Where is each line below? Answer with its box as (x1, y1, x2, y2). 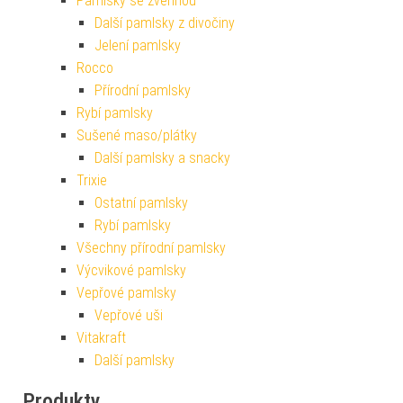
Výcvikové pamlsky (76, 261, 186, 279)
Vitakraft (76, 328, 126, 346)
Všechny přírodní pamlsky (76, 238, 226, 256)
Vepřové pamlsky (76, 283, 176, 301)
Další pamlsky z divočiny (94, 13, 235, 31)
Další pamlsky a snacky (94, 148, 230, 166)
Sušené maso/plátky (76, 126, 197, 144)
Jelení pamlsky (94, 36, 181, 54)
